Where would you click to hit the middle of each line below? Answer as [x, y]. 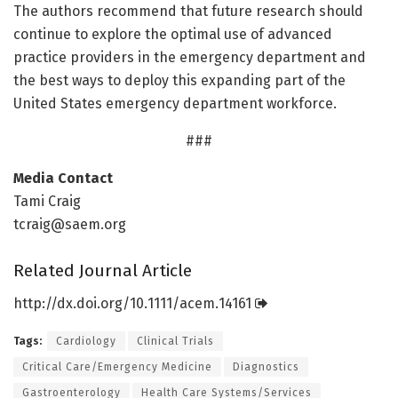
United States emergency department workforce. [175, 103]
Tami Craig [47, 201]
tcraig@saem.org [70, 224]
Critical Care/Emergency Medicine [117, 366]
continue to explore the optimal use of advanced [173, 34]
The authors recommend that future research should [188, 11]
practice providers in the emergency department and [190, 57]
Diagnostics [266, 366]
